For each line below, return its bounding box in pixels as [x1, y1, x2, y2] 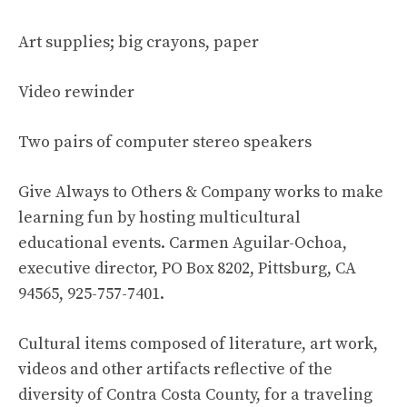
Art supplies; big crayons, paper [18, 32, 259, 53]
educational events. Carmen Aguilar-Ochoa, [18, 233, 347, 253]
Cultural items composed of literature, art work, [18, 333, 378, 354]
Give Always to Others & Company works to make [18, 182, 383, 203]
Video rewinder [18, 82, 134, 103]
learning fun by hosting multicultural [18, 207, 301, 228]
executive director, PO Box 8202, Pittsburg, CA [18, 258, 356, 279]
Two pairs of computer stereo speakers [18, 132, 312, 153]
